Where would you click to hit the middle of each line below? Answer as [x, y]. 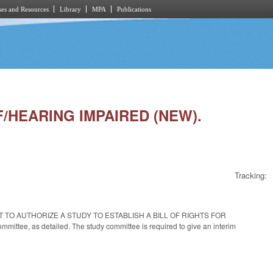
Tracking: [251, 175]
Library [70, 9]
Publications [134, 9]
